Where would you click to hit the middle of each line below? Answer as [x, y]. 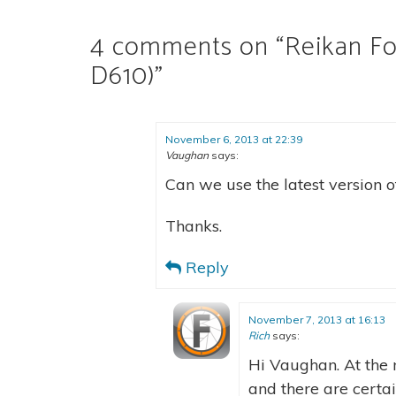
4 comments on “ [187, 48]
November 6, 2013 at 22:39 [234, 140]
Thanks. [194, 226]
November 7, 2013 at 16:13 [317, 320]
